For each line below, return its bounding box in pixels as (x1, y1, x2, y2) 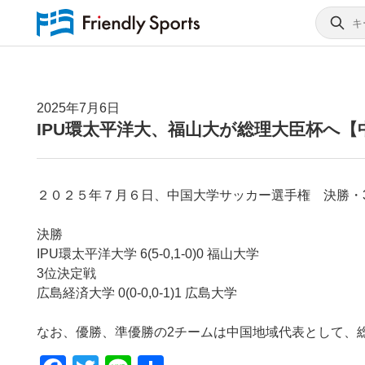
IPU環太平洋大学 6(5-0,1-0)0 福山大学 (36, 247, 259, 262)
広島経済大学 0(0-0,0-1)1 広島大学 (36, 286, 237, 301)
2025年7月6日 (36, 101, 120, 115)
